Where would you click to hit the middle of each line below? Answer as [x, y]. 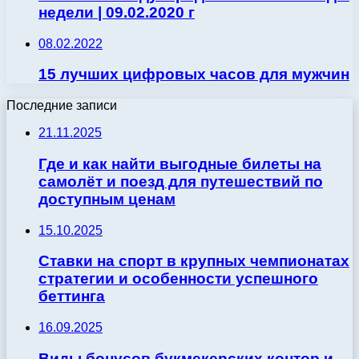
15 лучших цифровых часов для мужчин [194, 75]
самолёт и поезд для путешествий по [181, 181]
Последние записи [62, 106]
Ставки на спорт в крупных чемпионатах [194, 261]
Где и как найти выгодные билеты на [180, 163]
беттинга [72, 296]
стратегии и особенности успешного [178, 279]
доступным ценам [107, 199]
